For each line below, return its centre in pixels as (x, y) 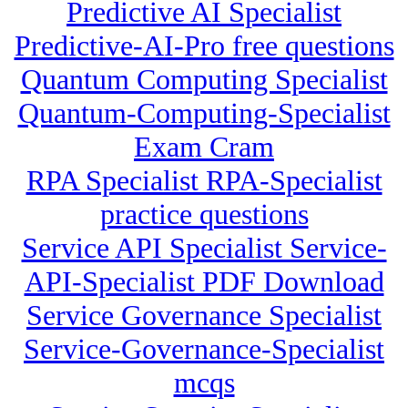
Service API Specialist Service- (204, 248)
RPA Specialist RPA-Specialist (204, 181)
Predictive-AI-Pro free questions (204, 46)
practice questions (204, 214)
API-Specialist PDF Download (204, 282)
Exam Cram (204, 147)
